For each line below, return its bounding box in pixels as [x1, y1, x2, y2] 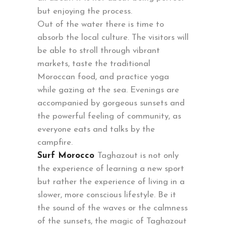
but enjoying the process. [37, 7, 132, 16]
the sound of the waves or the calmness [37, 204, 188, 213]
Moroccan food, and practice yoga [37, 73, 169, 82]
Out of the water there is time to [37, 20, 164, 29]
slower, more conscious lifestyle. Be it [37, 191, 176, 200]
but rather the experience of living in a [37, 178, 185, 187]
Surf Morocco [37, 151, 97, 160]
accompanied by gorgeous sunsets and [37, 99, 185, 108]
